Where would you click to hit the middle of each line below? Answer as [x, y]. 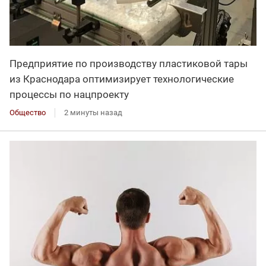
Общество [28, 112]
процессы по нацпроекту [69, 94]
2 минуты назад [93, 112]
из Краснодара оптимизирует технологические [122, 79]
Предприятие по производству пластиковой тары [129, 63]
